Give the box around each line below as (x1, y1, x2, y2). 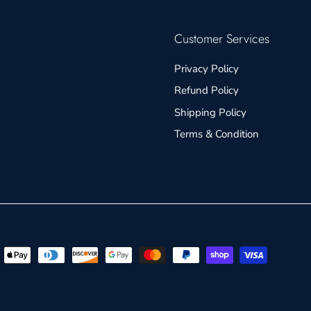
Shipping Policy (174, 105, 246, 119)
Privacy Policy (174, 61, 239, 76)
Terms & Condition (174, 127, 259, 142)
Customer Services (174, 29, 269, 48)
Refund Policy (174, 83, 239, 98)
